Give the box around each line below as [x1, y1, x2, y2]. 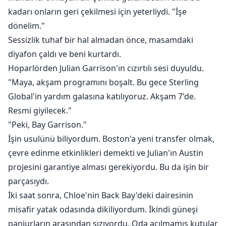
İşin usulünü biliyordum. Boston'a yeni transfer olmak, [8, 133, 214, 145]
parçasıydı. [8, 176, 49, 187]
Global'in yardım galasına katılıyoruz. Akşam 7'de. [8, 91, 196, 102]
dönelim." [8, 20, 45, 32]
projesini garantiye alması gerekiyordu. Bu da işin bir [8, 161, 209, 173]
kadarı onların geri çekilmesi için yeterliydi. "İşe [8, 6, 187, 18]
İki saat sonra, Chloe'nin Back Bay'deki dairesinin [8, 190, 193, 201]
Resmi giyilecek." [8, 105, 72, 117]
